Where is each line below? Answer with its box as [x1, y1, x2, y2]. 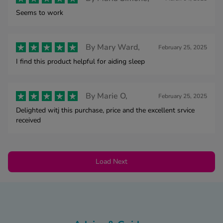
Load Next [96, 156, 127, 166]
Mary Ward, [97, 41, 140, 53]
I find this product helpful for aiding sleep [16, 56, 145, 66]
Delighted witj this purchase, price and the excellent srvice [16, 105, 195, 115]
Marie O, [97, 90, 127, 102]
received [16, 115, 41, 125]
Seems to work [16, 7, 63, 17]
